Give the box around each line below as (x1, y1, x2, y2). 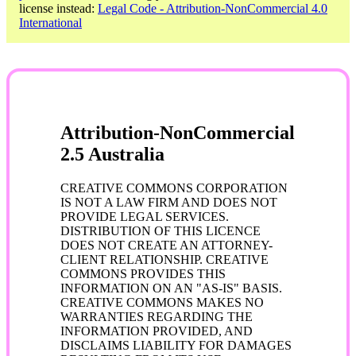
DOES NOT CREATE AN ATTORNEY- (60, 238, 273, 252)
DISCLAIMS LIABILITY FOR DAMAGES (60, 338, 292, 352)
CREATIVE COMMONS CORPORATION (60, 180, 288, 195)
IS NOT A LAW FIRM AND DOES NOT (60, 195, 277, 209)
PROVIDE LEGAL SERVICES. (60, 209, 229, 223)
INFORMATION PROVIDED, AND (60, 323, 253, 338)
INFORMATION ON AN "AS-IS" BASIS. (60, 281, 282, 295)
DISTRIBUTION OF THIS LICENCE (60, 223, 261, 238)
